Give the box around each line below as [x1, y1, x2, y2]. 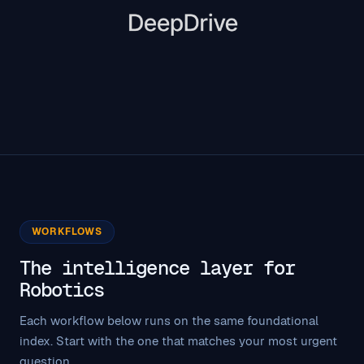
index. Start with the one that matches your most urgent [19, 332, 337, 349]
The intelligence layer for [19, 254, 296, 280]
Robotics [19, 276, 105, 302]
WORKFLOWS [32, 224, 102, 238]
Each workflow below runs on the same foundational [19, 312, 318, 328]
